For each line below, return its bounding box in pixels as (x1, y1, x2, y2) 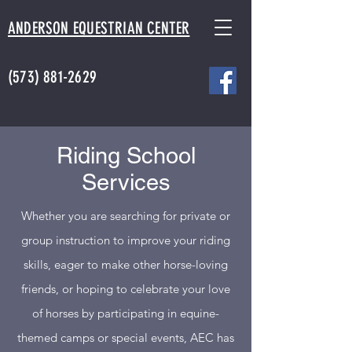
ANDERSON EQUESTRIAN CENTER (8, 18, 190, 38)
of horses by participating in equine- (32, 306, 219, 321)
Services (81, 169, 170, 196)
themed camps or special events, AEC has (17, 330, 234, 345)
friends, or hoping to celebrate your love (21, 281, 230, 296)
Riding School (56, 142, 196, 169)
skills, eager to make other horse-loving (24, 257, 228, 272)
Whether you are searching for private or (21, 208, 230, 223)
